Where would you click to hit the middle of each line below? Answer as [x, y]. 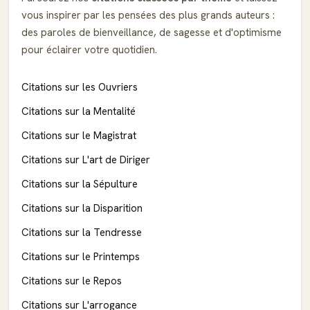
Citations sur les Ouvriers [80, 87]
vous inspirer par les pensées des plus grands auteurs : [148, 15]
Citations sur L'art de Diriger [86, 159]
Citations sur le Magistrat [79, 135]
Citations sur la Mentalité [79, 111]
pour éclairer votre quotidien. [89, 49]
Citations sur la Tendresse [82, 232]
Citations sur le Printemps [81, 256]
